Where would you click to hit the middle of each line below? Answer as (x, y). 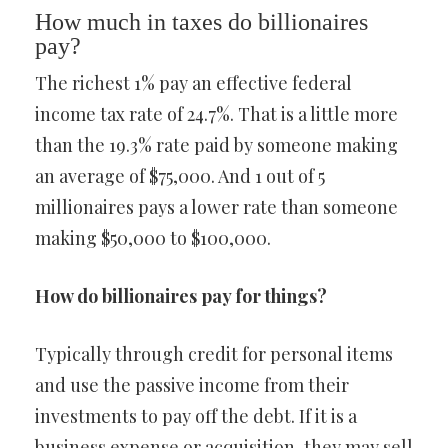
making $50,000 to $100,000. (153, 238)
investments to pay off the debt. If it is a (196, 416)
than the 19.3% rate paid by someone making (216, 145)
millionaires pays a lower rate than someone (216, 207)
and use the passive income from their (192, 385)
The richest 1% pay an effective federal (193, 83)
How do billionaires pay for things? (181, 296)
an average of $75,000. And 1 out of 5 (180, 176)
